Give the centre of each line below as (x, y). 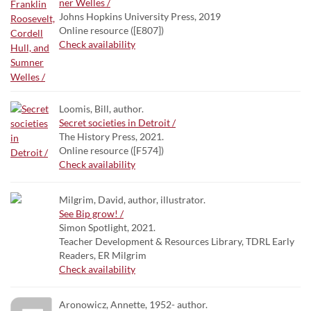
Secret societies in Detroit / (117, 123)
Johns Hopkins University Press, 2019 (140, 16)
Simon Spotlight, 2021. (107, 227)
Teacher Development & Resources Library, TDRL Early (177, 241)
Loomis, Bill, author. (101, 109)
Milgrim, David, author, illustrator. (132, 200)
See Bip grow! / (91, 213)
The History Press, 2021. (111, 136)
